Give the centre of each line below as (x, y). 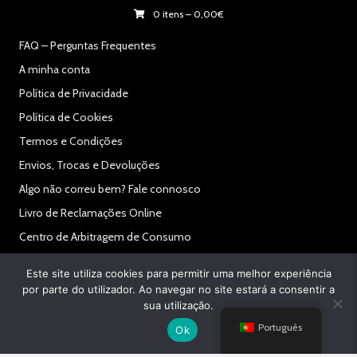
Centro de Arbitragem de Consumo (105, 236)
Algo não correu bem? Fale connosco (110, 188)
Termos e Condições (71, 141)
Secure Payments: (64, 284)
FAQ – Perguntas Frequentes (88, 45)
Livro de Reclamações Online (90, 212)
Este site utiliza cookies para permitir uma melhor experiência (178, 273)
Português (280, 327)
